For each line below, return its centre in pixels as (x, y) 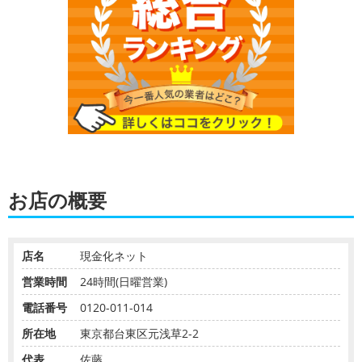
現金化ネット (114, 255)
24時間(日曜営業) (124, 281)
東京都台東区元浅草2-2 (139, 333)
